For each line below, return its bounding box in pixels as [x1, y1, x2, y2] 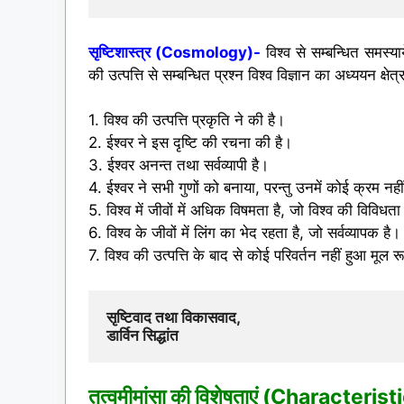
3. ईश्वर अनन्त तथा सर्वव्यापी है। [88, 156, 269, 175]
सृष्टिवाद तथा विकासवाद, [106, 308, 248, 326]
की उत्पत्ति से [88, 65, 162, 84]
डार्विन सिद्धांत [106, 326, 179, 344]
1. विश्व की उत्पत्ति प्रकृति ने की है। [88, 111, 285, 130]
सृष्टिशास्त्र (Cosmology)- [88, 42, 262, 61]
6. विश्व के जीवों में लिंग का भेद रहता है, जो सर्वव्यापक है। [88, 224, 400, 243]
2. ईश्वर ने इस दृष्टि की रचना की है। [88, 133, 292, 152]
